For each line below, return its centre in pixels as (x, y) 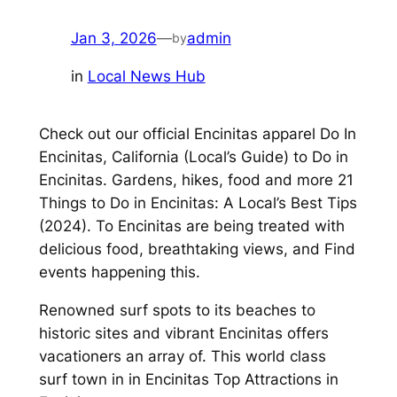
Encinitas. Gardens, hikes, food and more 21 (196, 179)
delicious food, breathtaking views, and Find (197, 249)
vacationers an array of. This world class (182, 356)
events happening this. (119, 272)
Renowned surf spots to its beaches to (177, 310)
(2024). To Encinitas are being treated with (191, 226)
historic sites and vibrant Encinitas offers (183, 333)
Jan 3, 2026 (113, 38)
